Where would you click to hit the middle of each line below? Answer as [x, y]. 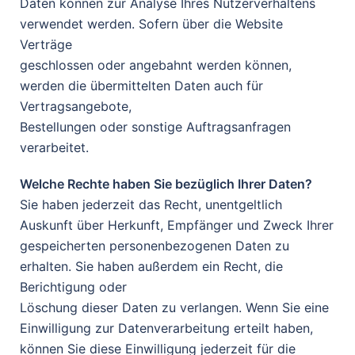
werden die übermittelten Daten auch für [141, 86]
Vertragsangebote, [76, 106]
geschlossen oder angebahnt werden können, [156, 65]
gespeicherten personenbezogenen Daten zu [155, 246]
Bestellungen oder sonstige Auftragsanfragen [155, 127]
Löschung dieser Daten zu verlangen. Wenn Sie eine [174, 307]
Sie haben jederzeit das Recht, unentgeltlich [151, 204]
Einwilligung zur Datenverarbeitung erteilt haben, [166, 328]
